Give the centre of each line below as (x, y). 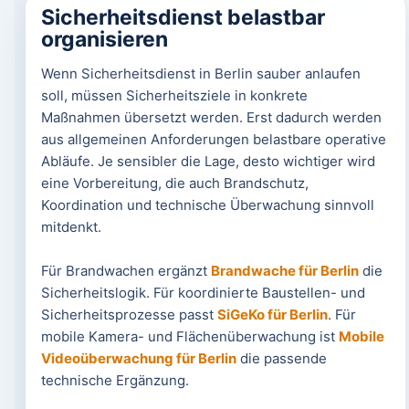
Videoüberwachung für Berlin (138, 358)
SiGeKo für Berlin (272, 315)
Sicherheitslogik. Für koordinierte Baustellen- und (203, 293)
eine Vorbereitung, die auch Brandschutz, (174, 183)
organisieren (104, 39)
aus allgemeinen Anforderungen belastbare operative (213, 139)
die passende (281, 358)
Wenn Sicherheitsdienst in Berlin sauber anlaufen (200, 73)
